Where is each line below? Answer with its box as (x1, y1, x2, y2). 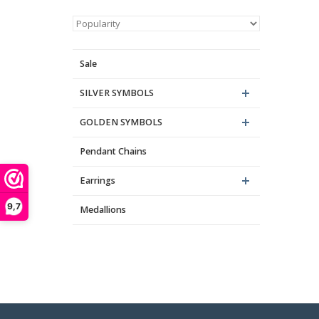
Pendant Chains (80, 145, 147, 157)
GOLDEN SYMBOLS (80, 116, 162, 128)
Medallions (80, 204, 126, 216)
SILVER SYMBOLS (80, 87, 154, 99)
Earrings (80, 174, 115, 187)
